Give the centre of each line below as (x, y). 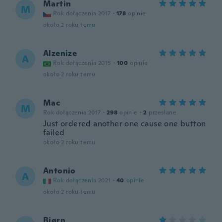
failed (54, 133)
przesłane (163, 112)
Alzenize (60, 53)
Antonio (59, 171)
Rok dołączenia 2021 (82, 180)
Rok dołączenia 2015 (82, 63)
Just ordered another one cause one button (125, 124)
